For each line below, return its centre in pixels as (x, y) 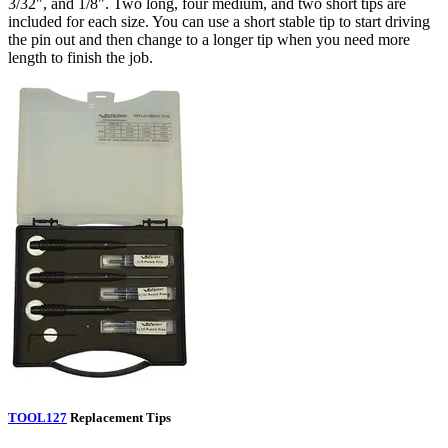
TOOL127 (37, 417)
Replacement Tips (120, 417)
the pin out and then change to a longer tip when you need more (209, 40)
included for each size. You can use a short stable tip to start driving (219, 22)
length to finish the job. (82, 58)
